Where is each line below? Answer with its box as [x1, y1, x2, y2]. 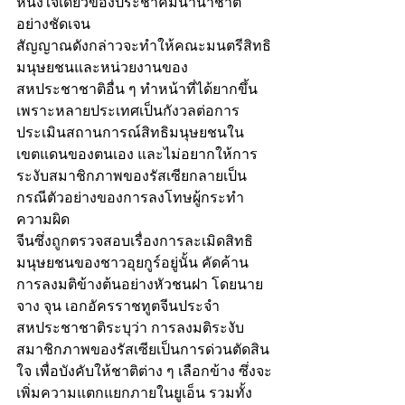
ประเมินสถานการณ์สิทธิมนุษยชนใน [16, 122, 244, 144]
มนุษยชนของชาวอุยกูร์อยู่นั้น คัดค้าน [16, 252, 249, 274]
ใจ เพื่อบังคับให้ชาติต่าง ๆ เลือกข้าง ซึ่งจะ [16, 361, 272, 382]
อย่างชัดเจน [16, 14, 90, 35]
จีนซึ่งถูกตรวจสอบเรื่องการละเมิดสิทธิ [16, 231, 253, 252]
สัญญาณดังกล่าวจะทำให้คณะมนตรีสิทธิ [16, 35, 271, 57]
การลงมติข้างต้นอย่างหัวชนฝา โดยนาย [16, 274, 263, 296]
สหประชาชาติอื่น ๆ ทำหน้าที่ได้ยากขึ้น [16, 79, 261, 100]
